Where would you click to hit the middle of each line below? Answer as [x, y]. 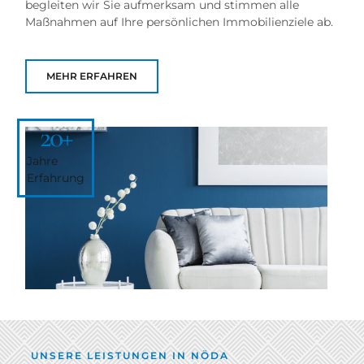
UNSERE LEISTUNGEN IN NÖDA [130, 355]
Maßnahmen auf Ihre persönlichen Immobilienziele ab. [179, 22]
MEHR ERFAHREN [92, 76]
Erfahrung [56, 178]
